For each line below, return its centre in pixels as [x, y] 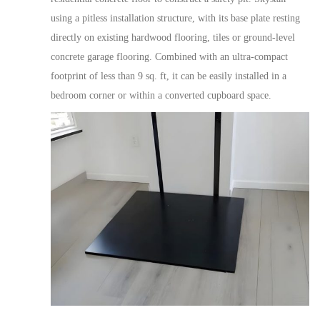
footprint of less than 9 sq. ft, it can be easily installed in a [169, 76]
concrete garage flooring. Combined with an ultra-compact [169, 56]
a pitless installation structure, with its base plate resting [186, 18]
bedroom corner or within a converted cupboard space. [161, 95]
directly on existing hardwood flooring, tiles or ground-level [173, 37]
